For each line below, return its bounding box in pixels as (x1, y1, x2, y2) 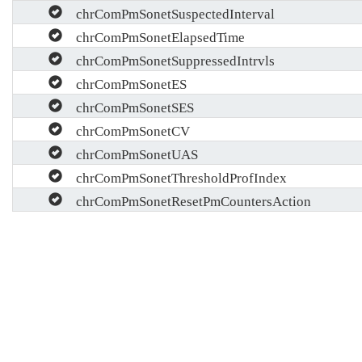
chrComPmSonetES (62, 74, 187, 90)
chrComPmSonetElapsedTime (62, 27, 245, 44)
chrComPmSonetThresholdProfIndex (62, 168, 287, 184)
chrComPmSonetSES (62, 98, 194, 114)
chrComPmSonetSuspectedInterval (62, 4, 275, 20)
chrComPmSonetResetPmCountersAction (62, 192, 311, 208)
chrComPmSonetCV (62, 121, 190, 137)
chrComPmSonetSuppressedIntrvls (62, 51, 275, 67)
